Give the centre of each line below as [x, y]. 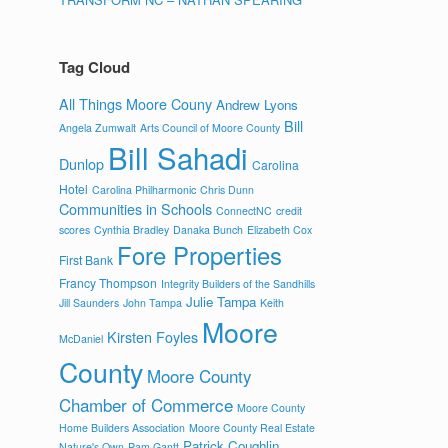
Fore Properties [200, 255]
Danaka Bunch [208, 229]
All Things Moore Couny [136, 103]
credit [289, 210]
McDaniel [81, 338]
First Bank [86, 259]
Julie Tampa [221, 301]
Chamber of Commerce [146, 404]
